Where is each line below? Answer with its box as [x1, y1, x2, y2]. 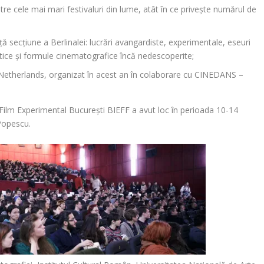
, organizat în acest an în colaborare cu [44, 69, 195, 81]
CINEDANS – [194, 69, 244, 81]
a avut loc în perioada [130, 104, 217, 116]
